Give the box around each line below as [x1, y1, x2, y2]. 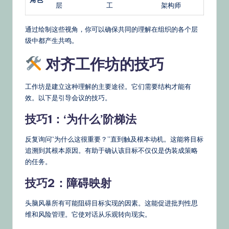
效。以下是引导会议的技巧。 [25, 94, 111, 102]
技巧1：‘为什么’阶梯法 [25, 112, 136, 127]
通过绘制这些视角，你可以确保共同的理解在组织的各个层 [25, 25, 198, 34]
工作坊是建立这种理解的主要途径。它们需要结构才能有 [25, 82, 191, 91]
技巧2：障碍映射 [25, 176, 111, 191]
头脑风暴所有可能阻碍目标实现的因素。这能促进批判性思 [25, 199, 198, 208]
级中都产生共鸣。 [25, 36, 78, 45]
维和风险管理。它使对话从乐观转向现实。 [25, 210, 151, 219]
